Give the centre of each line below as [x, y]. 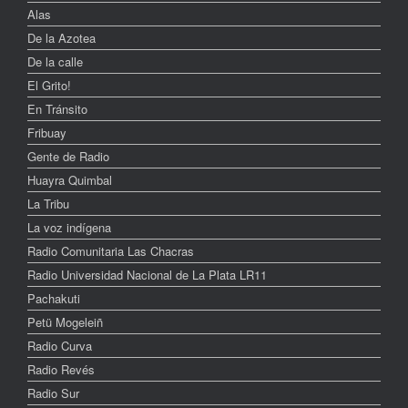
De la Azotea [61, 38]
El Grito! [49, 86]
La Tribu [48, 204]
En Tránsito [57, 109]
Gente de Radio [68, 157]
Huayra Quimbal [70, 180]
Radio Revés [61, 370]
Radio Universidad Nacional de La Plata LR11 [147, 275]
